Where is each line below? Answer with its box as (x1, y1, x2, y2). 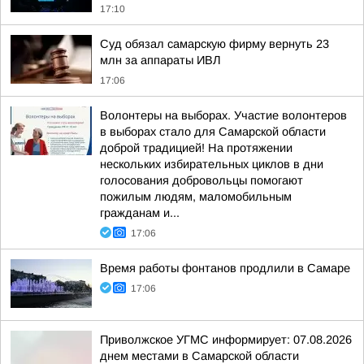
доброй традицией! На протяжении (100, 141, 292, 154)
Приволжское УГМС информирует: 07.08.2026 (100, 333, 352, 346)
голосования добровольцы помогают (100, 174, 303, 187)
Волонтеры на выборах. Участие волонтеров (100, 109, 347, 122)
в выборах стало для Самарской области (100, 125, 326, 138)
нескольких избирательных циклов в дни (100, 158, 323, 171)
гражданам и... (100, 206, 180, 219)
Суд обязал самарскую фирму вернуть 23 (100, 37, 329, 50)
